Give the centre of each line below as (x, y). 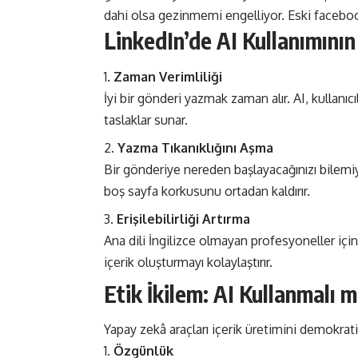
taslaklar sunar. (146, 119)
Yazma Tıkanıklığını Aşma (195, 147)
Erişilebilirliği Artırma (183, 219)
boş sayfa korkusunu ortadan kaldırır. (207, 191)
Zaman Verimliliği (168, 76)
